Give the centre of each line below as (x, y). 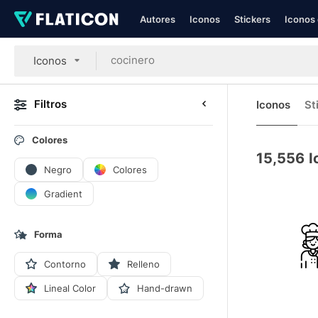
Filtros (50, 104)
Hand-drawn (165, 288)
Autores (158, 19)
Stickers (252, 19)
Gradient (63, 193)
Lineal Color (70, 288)
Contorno (65, 264)
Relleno (143, 264)
